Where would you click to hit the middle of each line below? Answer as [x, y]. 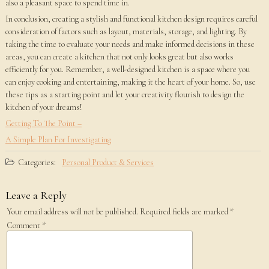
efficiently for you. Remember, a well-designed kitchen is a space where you [127, 69]
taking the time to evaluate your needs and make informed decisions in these [130, 44]
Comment [24, 225]
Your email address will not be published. [72, 212]
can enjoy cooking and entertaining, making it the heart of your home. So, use [130, 82]
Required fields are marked [185, 212]
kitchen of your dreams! [44, 107]
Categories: [36, 162]
